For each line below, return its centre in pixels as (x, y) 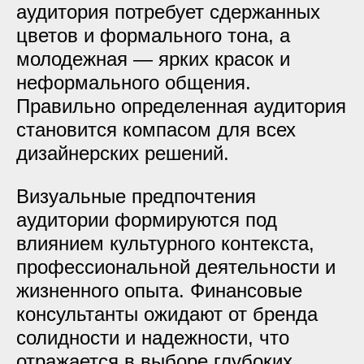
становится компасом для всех (156, 130)
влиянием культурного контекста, (165, 243)
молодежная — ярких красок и (153, 59)
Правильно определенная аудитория (181, 106)
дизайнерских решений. (123, 153)
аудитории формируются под (147, 220)
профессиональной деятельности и (176, 267)
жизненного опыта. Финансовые (159, 290)
